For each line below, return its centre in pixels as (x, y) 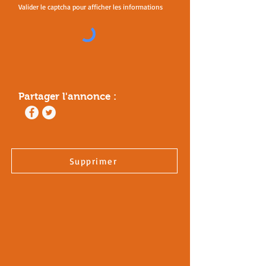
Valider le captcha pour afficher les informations (91, 7)
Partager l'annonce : (67, 96)
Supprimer (93, 161)
